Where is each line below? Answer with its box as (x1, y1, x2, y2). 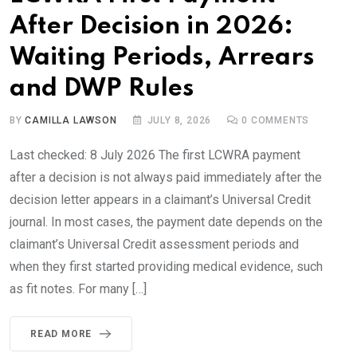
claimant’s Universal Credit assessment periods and (10, 237, 299, 253)
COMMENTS (248, 115, 310, 127)
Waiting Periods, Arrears (10, 45, 314, 71)
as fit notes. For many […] (10, 281, 147, 297)
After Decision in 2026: (10, 14, 293, 40)
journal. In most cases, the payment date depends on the (10, 214, 323, 230)
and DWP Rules (10, 76, 194, 102)
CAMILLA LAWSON (25, 115, 117, 127)
